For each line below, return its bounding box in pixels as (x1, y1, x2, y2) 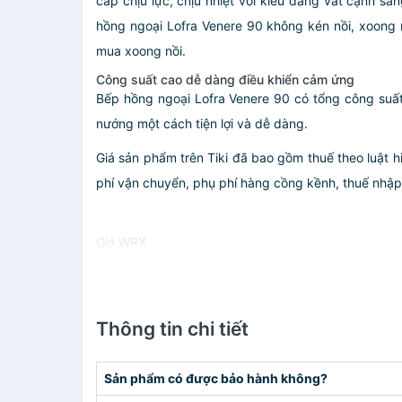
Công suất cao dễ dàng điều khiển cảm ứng (96, 72, 354, 87)
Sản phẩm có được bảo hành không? (104, 371, 328, 386)
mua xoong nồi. (96, 43, 186, 58)
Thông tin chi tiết (96, 318, 249, 340)
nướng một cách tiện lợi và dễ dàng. (96, 116, 308, 131)
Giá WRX (96, 234, 146, 249)
